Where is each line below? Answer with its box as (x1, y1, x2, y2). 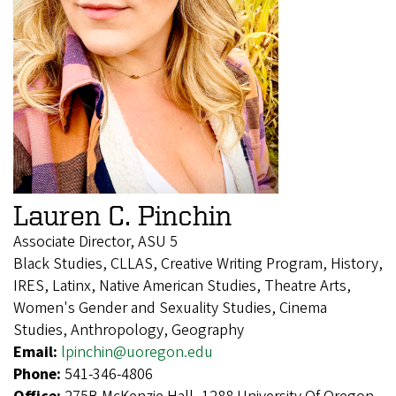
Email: (13, 340, 61, 363)
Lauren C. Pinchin (13, 199, 232, 230)
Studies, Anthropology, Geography (13, 318, 244, 341)
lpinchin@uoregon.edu (61, 340, 213, 363)
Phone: (13, 362, 65, 385)
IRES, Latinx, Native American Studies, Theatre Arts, (13, 274, 351, 297)
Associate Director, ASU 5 (13, 230, 178, 253)
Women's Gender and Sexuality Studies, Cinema (13, 296, 327, 319)
